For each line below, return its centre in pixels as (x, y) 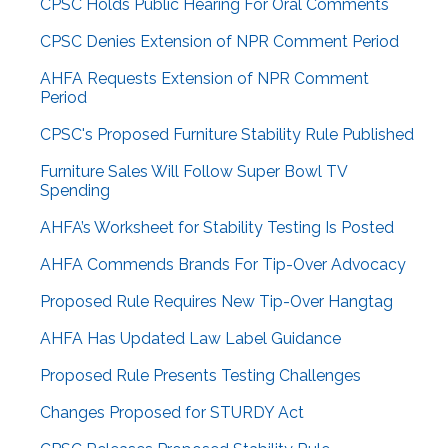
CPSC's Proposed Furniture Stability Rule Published (227, 135)
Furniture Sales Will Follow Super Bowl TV (193, 172)
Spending (75, 191)
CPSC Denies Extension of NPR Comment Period (219, 42)
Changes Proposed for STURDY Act (172, 413)
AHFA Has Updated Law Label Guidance (190, 339)
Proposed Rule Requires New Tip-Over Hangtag (216, 302)
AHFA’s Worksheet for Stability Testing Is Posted (217, 228)
